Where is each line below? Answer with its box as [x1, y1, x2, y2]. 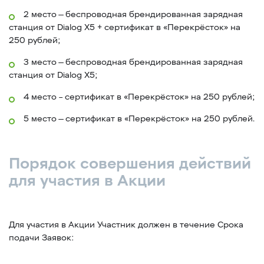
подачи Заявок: [9, 233, 74, 243]
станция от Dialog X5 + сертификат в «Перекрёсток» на [9, 22, 240, 32]
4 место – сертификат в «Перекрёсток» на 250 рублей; [24, 92, 255, 102]
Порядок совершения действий [9, 155, 251, 172]
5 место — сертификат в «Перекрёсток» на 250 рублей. [24, 114, 255, 124]
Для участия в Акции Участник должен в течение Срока [9, 220, 243, 230]
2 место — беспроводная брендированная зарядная [24, 9, 243, 19]
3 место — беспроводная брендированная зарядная [24, 57, 243, 67]
